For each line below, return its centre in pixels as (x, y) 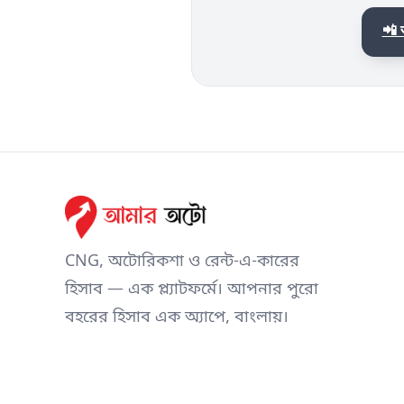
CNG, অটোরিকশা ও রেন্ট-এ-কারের (182, 262)
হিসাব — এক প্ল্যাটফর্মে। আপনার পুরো (192, 290)
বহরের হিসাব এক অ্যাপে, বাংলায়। (177, 318)
